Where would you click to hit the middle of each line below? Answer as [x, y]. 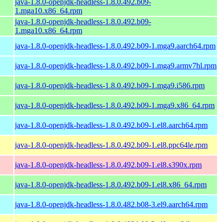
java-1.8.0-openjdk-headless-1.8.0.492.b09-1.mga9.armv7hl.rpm [116, 65]
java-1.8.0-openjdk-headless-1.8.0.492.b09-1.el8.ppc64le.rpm [111, 145]
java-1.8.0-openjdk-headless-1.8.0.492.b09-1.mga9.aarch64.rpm [115, 46]
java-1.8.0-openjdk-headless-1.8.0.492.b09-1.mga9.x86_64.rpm [115, 105]
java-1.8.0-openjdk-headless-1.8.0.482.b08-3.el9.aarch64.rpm [111, 204]
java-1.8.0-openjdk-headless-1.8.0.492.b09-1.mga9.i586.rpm [110, 85]
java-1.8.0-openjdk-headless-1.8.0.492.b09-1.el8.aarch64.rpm [111, 125]
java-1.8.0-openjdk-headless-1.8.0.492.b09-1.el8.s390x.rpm [108, 165]
